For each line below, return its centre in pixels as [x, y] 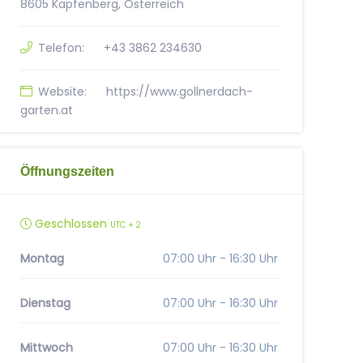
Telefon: [61, 48]
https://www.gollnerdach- [179, 92]
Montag [42, 258]
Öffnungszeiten [67, 171]
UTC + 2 [125, 225]
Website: [62, 92]
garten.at [46, 110]
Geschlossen [70, 224]
